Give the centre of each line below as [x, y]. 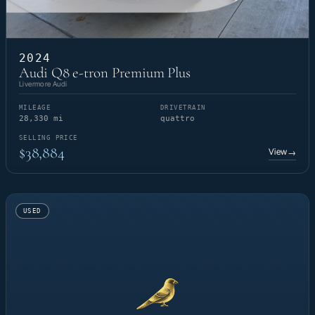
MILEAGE [35, 107]
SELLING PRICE [49, 137]
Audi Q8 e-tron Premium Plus [105, 72]
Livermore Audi [43, 83]
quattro [178, 118]
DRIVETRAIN [183, 107]
